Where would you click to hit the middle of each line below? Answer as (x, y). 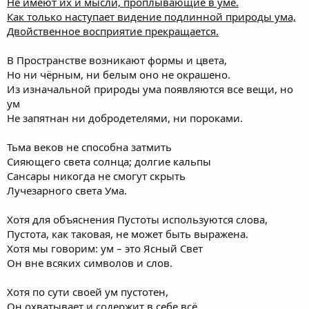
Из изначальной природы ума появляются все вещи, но (150, 89)
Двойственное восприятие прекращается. (113, 31)
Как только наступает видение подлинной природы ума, (151, 17)
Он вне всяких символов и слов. (90, 263)
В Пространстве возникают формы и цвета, (117, 60)
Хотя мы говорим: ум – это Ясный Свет (105, 248)
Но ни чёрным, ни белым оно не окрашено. (119, 74)
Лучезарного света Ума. (67, 190)
